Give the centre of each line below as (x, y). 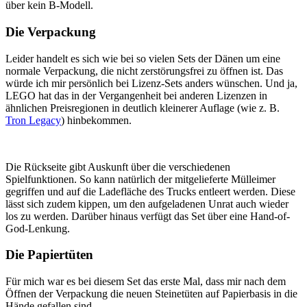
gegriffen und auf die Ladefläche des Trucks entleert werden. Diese (150, 191)
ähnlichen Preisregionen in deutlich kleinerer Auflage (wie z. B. (143, 108)
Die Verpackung (51, 32)
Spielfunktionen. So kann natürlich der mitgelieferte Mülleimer (140, 179)
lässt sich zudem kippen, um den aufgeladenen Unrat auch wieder (147, 204)
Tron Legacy (33, 120)
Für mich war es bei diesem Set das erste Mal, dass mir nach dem (146, 282)
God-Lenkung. (38, 228)
